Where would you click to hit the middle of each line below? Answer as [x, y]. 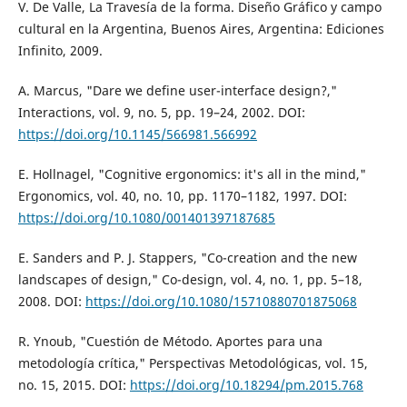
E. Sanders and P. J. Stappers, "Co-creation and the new [187, 257]
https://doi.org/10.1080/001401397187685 [146, 217]
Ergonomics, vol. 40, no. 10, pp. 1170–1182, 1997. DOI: [182, 195]
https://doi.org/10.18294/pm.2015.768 [246, 384]
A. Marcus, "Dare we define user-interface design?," [177, 90]
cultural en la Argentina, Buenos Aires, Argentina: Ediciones [201, 28]
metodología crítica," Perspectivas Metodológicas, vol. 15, [193, 362]
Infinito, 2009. [60, 50]
